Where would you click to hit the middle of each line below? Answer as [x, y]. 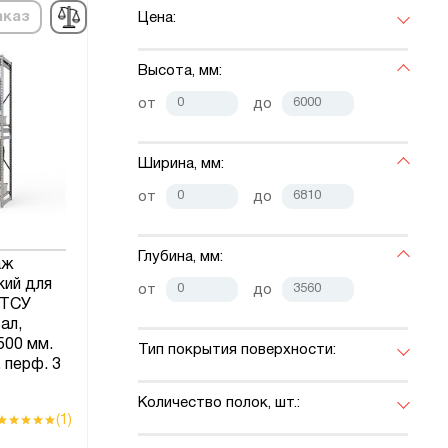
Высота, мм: [180, 71]
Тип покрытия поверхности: [237, 350]
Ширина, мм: [181, 164]
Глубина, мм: [180, 257]
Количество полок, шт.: [219, 403]
